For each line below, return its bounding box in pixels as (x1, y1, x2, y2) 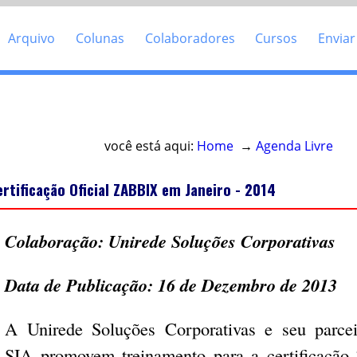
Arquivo (8, 29, 56, 47)
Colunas (76, 29, 125, 47)
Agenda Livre (255, 136, 333, 155)
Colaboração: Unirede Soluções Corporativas (5, 228, 336, 253)
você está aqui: (104, 136, 197, 155)
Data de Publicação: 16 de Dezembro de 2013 (5, 273, 338, 298)
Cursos (255, 29, 298, 47)
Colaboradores (144, 29, 235, 47)
